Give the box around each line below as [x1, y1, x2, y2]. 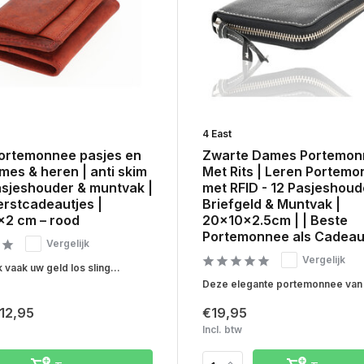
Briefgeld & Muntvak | [201, 196, 340, 213]
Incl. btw [201, 323, 242, 336]
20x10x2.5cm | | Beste [201, 212, 348, 229]
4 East [201, 128, 232, 141]
